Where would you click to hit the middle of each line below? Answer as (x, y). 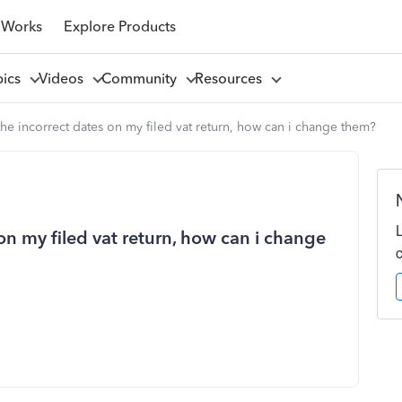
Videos (64, 78)
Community (142, 78)
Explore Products (119, 26)
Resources (232, 78)
